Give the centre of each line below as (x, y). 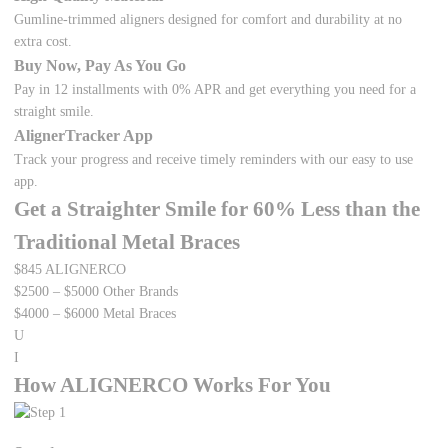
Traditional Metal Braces (127, 242)
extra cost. (43, 42)
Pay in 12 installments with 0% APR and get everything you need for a (215, 90)
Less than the (358, 209)
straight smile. (54, 112)
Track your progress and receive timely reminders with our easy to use (214, 160)
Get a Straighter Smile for (134, 209)
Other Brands (141, 292)
